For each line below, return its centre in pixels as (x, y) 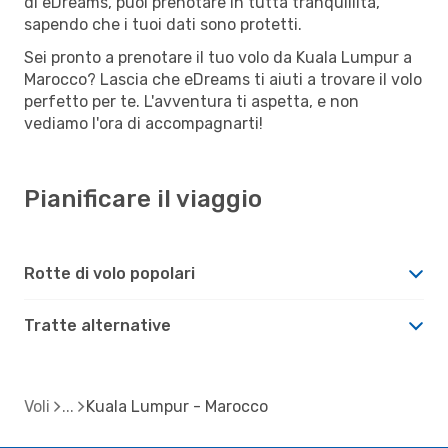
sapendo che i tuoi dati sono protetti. (163, 24)
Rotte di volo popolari (109, 273)
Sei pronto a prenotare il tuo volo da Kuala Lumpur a (218, 57)
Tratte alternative (97, 325)
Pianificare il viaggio (143, 198)
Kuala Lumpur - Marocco (177, 406)
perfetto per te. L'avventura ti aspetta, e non (191, 101)
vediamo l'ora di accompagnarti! (143, 123)
